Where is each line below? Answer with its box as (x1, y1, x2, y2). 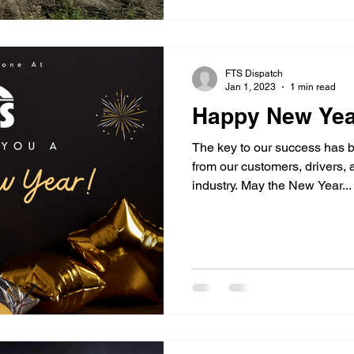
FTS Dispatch (225, 68, 283, 79)
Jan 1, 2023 (225, 81, 276, 92)
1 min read (290, 81, 336, 92)
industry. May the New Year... (192, 178, 352, 193)
